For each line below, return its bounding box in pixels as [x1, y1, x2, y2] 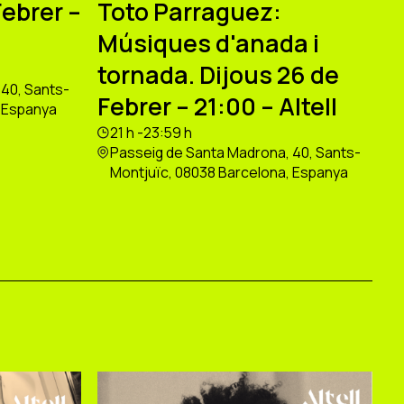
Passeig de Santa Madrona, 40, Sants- [109, 142, 361, 163]
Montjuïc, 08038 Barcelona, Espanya [109, 162, 348, 183]
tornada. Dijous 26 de [96, 59, 339, 92]
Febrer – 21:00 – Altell [96, 90, 337, 124]
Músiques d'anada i [96, 27, 319, 60]
